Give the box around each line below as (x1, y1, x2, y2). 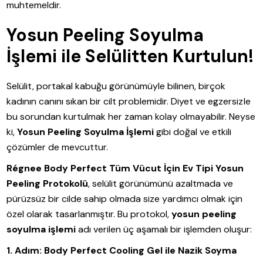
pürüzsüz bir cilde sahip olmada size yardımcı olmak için (6, 193, 243, 205)
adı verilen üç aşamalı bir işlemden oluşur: (76, 223, 252, 236)
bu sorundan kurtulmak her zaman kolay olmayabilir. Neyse (6, 110, 256, 123)
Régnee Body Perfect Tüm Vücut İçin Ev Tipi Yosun (6, 162, 244, 175)
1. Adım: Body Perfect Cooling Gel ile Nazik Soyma (6, 244, 237, 257)
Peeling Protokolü (6, 177, 89, 190)
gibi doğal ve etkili (154, 126, 232, 139)
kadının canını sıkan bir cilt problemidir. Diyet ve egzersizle (6, 95, 251, 108)
